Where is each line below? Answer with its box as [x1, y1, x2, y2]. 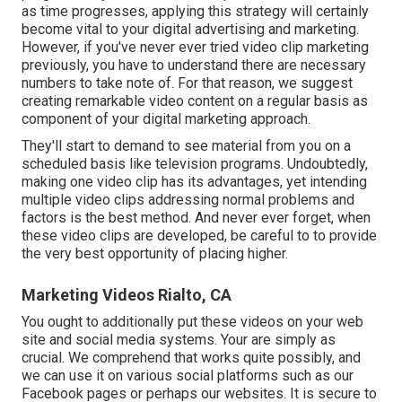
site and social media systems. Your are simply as [22, 331, 336, 349]
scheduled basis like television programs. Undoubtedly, [22, 155, 368, 173]
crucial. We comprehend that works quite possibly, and [22, 349, 361, 367]
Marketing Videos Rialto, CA [22, 285, 232, 305]
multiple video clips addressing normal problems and [22, 191, 354, 209]
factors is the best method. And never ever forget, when [22, 209, 371, 227]
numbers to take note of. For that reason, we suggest [22, 74, 353, 92]
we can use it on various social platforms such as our [22, 367, 354, 385]
